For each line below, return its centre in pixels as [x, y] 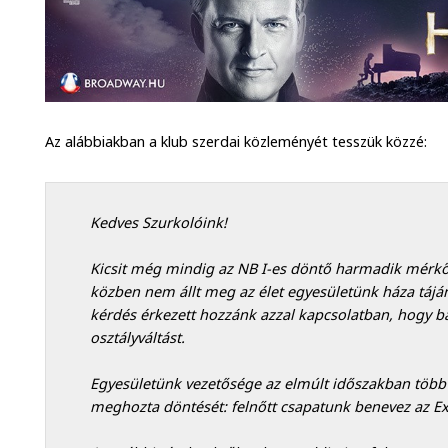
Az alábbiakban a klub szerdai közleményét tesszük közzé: [236, 141]
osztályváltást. [137, 338]
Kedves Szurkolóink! [158, 223]
